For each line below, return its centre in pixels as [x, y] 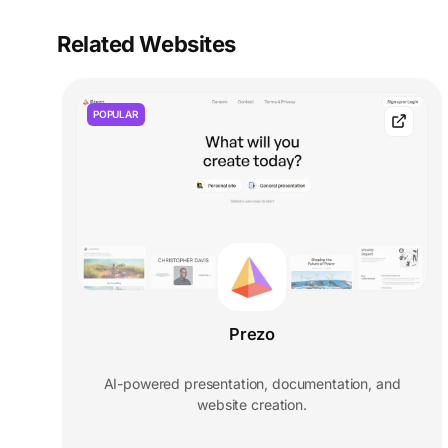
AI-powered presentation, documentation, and [252, 384]
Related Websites [146, 44]
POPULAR [116, 114]
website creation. [252, 405]
